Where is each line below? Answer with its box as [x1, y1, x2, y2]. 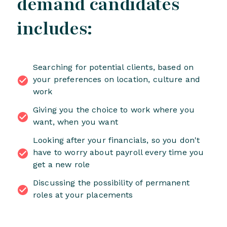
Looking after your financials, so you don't [33, 135, 200, 145]
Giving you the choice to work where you [33, 105, 195, 115]
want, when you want [33, 117, 118, 127]
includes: [17, 17, 93, 42]
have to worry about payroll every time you [33, 147, 204, 158]
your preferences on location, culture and [33, 74, 201, 85]
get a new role [33, 160, 90, 170]
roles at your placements [33, 190, 133, 200]
